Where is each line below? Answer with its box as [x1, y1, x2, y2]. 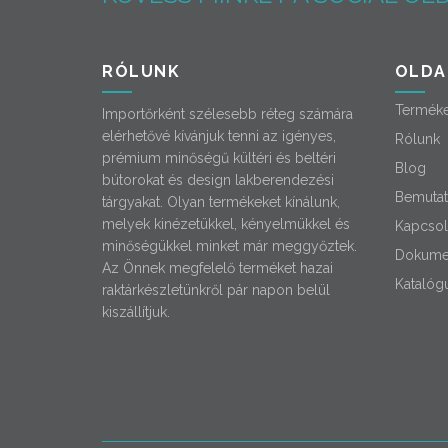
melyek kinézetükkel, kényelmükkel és [102, 215, 350, 232]
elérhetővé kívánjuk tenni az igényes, [102, 127, 336, 144]
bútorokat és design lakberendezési [102, 171, 334, 188]
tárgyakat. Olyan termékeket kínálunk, [102, 193, 340, 210]
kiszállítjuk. [102, 303, 170, 320]
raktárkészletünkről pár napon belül [102, 281, 330, 298]
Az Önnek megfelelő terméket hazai [102, 259, 333, 276]
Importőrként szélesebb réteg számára [102, 105, 353, 122]
